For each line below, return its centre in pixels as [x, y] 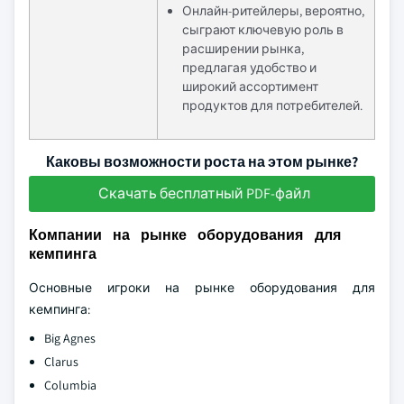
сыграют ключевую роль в [263, 29]
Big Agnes [70, 338]
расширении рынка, [243, 48]
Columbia [70, 385]
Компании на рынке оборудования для [185, 234]
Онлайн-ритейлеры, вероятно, [273, 10]
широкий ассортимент [250, 86]
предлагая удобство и [249, 67]
